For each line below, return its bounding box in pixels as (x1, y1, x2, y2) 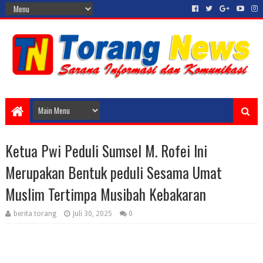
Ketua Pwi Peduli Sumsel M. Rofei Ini (5, 140, 207, 161)
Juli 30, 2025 (72, 210, 112, 218)
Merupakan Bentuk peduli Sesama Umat (5, 161, 222, 183)
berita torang (13, 210, 56, 218)
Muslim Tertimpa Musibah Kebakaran (5, 183, 206, 205)
